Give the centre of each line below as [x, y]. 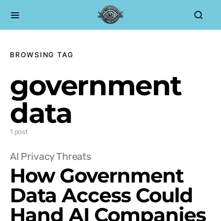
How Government [97, 175]
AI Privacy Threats [51, 156]
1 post [19, 132]
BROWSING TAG [42, 55]
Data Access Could [101, 195]
